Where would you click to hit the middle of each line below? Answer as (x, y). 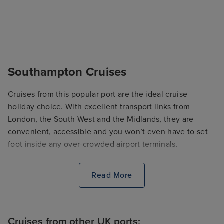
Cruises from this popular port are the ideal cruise (98, 94)
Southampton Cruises (67, 72)
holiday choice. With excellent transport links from (99, 107)
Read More (112, 176)
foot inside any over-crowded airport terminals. (93, 144)
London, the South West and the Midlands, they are (101, 119)
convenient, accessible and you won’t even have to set (108, 132)
